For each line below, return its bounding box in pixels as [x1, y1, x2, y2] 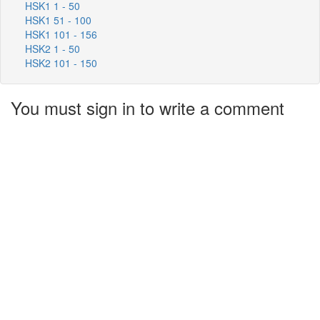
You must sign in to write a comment [11, 94, 284, 120]
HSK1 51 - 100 [25, 12, 91, 27]
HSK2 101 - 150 [25, 55, 97, 70]
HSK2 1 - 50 [25, 41, 80, 56]
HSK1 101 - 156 [25, 26, 97, 41]
